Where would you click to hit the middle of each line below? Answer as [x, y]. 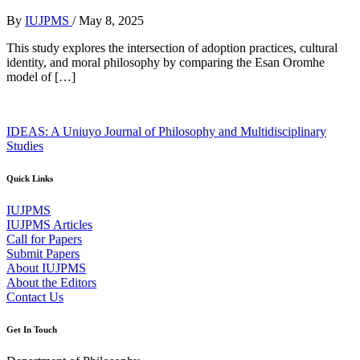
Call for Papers [44, 239]
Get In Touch [32, 329]
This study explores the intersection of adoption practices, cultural [172, 47]
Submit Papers [43, 253]
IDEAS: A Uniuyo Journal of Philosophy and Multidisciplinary [166, 131]
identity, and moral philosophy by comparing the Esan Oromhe [166, 62]
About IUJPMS [46, 268]
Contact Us [35, 297]
